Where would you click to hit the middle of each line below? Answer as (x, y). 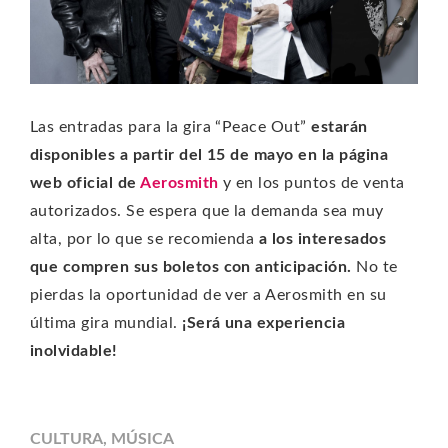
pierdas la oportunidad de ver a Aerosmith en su (208, 294)
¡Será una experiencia (261, 322)
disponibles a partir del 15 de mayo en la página (209, 154)
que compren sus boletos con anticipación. (191, 266)
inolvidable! (74, 350)
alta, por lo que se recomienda (144, 238)
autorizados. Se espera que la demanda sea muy (207, 210)
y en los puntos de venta (311, 182)
